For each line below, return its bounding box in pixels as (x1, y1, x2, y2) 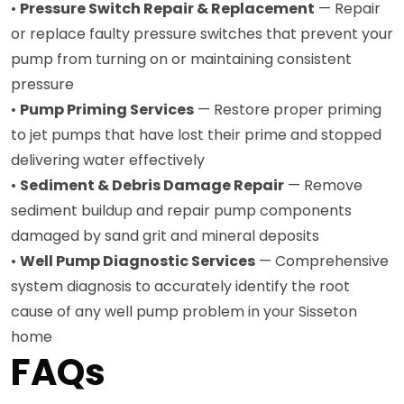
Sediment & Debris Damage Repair (20, 174, 284, 196)
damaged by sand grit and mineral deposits (11, 225, 319, 246)
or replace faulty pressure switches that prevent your (11, 23, 393, 44)
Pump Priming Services (20, 98, 194, 120)
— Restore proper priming (194, 98, 381, 120)
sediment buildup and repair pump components (11, 199, 352, 221)
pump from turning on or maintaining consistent (11, 48, 352, 69)
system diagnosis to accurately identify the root (11, 275, 350, 297)
